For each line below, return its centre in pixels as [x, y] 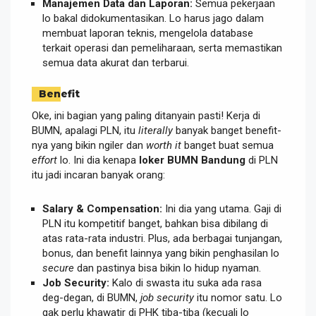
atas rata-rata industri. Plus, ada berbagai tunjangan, [162, 238]
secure [58, 268]
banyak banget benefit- [227, 130]
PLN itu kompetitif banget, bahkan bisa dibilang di [155, 223]
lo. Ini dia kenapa [98, 160]
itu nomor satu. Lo [238, 297]
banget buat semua [227, 145]
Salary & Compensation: [102, 208]
